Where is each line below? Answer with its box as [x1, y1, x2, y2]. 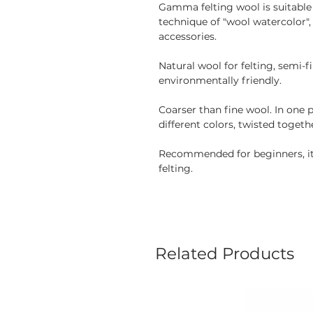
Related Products [155, 244, 294, 263]
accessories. [159, 30, 217, 43]
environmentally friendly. [159, 74, 282, 87]
